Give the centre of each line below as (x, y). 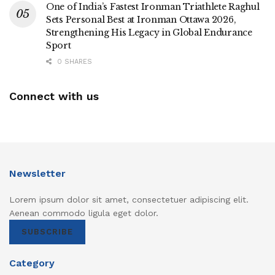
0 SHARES (73, 61)
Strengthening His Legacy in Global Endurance (149, 32)
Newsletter (37, 173)
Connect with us (54, 96)
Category (32, 263)
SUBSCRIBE (47, 231)
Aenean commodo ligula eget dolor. (84, 213)
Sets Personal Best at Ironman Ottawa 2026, (141, 19)
